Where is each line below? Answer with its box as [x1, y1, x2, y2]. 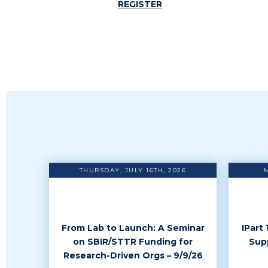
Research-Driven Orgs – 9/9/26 [63, 250, 203, 261]
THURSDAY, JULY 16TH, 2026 [79, 166, 187, 174]
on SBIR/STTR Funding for [73, 236, 193, 247]
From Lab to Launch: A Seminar [61, 223, 205, 233]
